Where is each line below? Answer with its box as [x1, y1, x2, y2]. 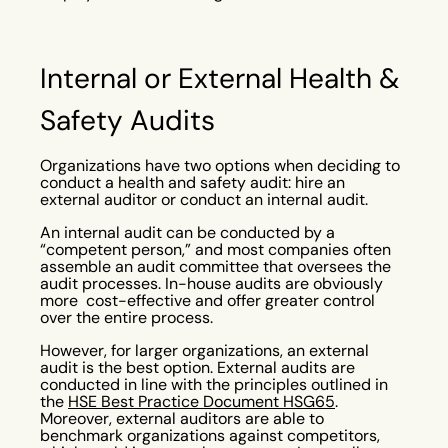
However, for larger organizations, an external [40, 340, 369, 360]
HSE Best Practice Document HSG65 [68, 391, 335, 411]
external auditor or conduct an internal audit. [40, 189, 368, 209]
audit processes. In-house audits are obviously [40, 273, 383, 293]
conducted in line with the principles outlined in [40, 374, 388, 394]
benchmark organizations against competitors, [40, 425, 380, 445]
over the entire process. [40, 307, 217, 327]
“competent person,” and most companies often [40, 239, 391, 259]
